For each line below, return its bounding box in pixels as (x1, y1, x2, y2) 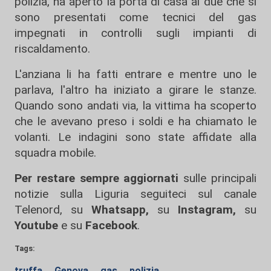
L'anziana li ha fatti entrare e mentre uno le (15, 67, 256, 82)
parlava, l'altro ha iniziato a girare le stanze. (15, 83, 256, 97)
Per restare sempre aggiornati (15, 171, 179, 186)
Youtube (15, 218, 58, 233)
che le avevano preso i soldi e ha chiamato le (15, 114, 256, 129)
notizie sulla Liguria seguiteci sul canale (15, 187, 256, 201)
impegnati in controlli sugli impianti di (15, 26, 256, 41)
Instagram (169, 203, 233, 217)
